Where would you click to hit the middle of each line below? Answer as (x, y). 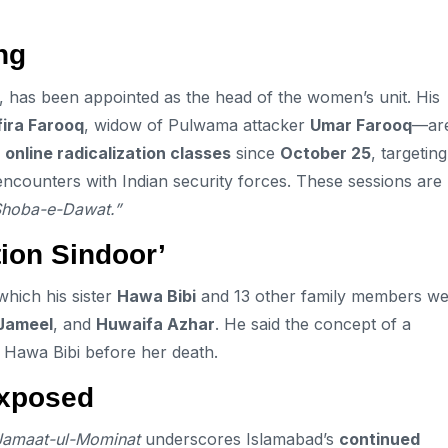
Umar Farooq (361, 124)
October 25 (325, 152)
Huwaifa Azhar (155, 323)
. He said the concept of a (313, 323)
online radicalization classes (118, 152)
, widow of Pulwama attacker (197, 124)
